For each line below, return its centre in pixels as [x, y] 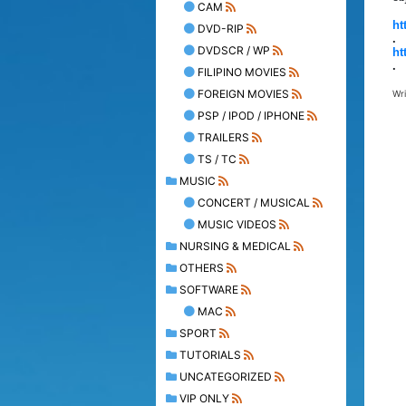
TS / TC [217, 159]
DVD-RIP [221, 28]
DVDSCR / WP [234, 50]
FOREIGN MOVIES [243, 93]
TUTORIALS [210, 354]
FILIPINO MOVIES [242, 72]
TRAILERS [223, 137]
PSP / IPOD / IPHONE [251, 115]
